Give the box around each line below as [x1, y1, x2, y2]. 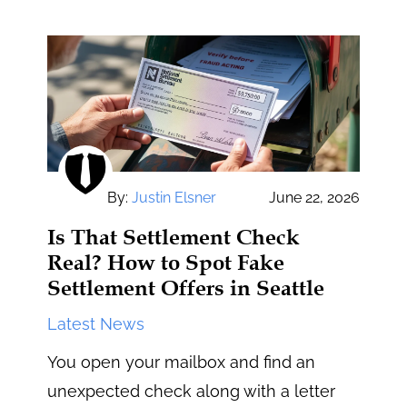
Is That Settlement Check [47, 223, 301, 250]
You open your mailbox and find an [47, 352, 316, 372]
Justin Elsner [132, 188, 217, 206]
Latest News [47, 313, 145, 333]
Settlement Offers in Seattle [47, 274, 325, 301]
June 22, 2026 [268, 188, 360, 206]
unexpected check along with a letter [47, 381, 336, 401]
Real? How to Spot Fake [47, 249, 285, 275]
